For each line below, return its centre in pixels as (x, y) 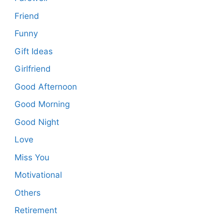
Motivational (38, 175)
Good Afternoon (46, 86)
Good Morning (42, 104)
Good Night (37, 122)
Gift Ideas (34, 51)
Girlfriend (33, 69)
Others (28, 193)
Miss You (32, 157)
